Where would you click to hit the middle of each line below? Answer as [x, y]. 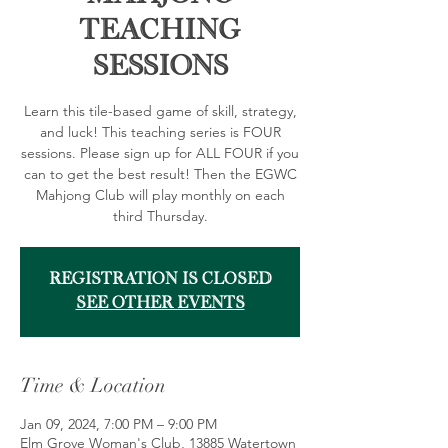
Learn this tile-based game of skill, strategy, [160, 111]
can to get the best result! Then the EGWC [160, 174]
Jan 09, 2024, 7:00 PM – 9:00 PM [118, 424]
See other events [160, 304]
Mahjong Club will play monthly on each [160, 195]
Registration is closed [160, 280]
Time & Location [93, 385]
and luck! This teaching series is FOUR [160, 132]
